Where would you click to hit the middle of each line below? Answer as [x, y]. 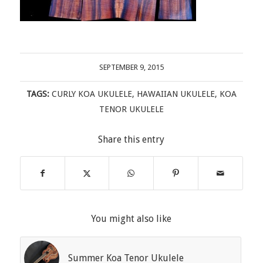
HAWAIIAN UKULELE [176, 94]
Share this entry [131, 139]
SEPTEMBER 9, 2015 [131, 67]
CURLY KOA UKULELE [92, 94]
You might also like [131, 218]
